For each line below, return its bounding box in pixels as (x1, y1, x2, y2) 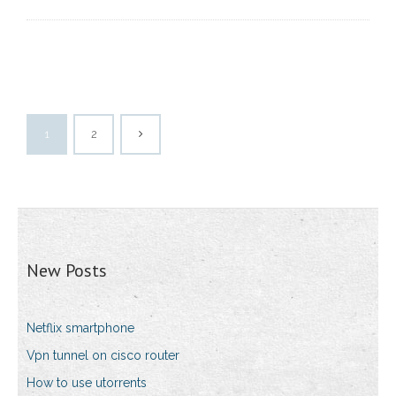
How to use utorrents (27, 376, 147, 391)
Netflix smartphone (27, 321, 134, 336)
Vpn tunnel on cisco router (27, 348, 179, 363)
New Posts (27, 259, 107, 283)
